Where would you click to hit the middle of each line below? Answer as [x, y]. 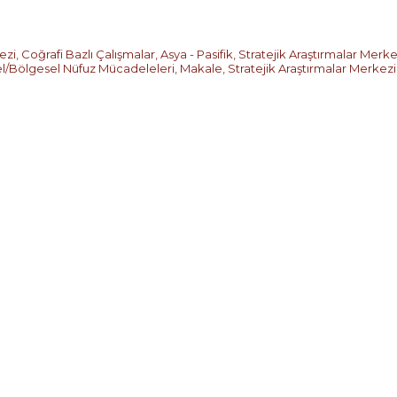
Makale [201, 69]
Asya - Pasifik [197, 54]
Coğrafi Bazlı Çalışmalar [88, 54]
